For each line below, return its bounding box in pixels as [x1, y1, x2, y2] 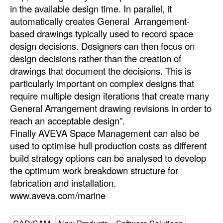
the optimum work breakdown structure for [10, 163, 178, 177]
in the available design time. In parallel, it [10, 1, 172, 15]
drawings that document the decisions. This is [10, 64, 191, 77]
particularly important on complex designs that [10, 76, 194, 90]
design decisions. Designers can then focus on [10, 39, 195, 52]
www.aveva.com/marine [10, 188, 106, 202]
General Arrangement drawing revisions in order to [10, 101, 212, 114]
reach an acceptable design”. [10, 113, 125, 127]
